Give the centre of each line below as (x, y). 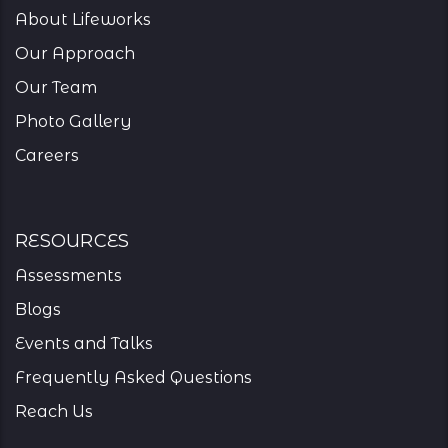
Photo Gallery (73, 122)
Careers (47, 156)
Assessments (68, 276)
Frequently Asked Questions (133, 378)
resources (72, 238)
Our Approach (75, 54)
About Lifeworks (83, 20)
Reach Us (54, 412)
